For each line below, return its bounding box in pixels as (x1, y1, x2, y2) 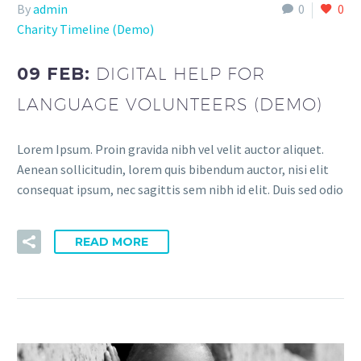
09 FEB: (17, 63, 97, 84)
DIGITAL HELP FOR (96, 63, 266, 84)
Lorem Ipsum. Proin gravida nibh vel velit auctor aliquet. (17, 140, 324, 157)
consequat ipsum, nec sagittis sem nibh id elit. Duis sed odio (17, 180, 343, 197)
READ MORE (75, 234, 148, 250)
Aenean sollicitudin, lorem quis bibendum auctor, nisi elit (17, 160, 329, 177)
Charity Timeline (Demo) (17, 21, 154, 38)
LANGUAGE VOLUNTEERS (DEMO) (17, 93, 323, 114)
